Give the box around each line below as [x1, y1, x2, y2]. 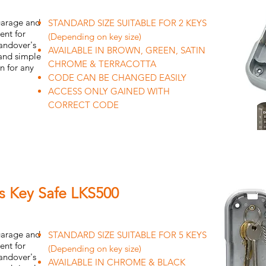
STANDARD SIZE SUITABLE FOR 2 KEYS [48, 17, 207, 28]
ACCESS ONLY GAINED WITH [48, 85, 170, 97]
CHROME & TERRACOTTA [48, 58, 156, 69]
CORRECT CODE [48, 99, 119, 110]
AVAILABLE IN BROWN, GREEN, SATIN [48, 45, 205, 56]
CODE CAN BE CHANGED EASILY [48, 72, 186, 83]
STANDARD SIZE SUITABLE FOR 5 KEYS [48, 229, 207, 240]
